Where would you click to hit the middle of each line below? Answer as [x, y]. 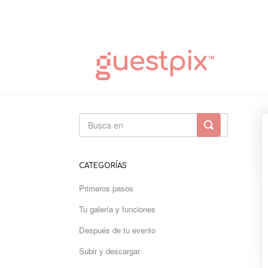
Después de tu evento [117, 230]
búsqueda [232, 134]
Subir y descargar [109, 251]
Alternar [227, 124]
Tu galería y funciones [117, 209]
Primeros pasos [106, 188]
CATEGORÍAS [103, 166]
